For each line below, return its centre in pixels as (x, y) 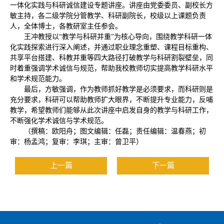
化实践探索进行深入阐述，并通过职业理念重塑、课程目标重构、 (111, 47)
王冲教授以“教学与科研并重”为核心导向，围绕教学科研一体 (118, 37)
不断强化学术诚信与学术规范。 (59, 121)
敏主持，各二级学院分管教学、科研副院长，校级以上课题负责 (108, 16)
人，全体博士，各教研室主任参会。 (66, 26)
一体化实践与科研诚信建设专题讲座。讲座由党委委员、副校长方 (111, 5)
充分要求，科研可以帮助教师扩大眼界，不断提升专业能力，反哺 (111, 100)
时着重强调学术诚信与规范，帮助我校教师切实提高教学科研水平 (111, 68)
